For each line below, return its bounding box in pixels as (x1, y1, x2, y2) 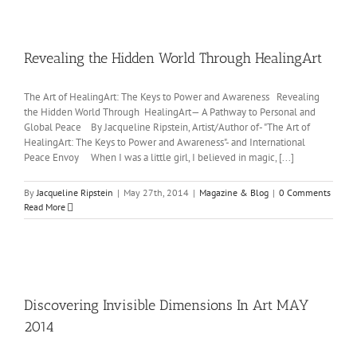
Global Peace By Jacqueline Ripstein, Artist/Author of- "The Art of (24, 120, 310, 134)
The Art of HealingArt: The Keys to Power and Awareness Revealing (24, 90, 320, 104)
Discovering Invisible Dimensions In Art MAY (24, 296, 308, 314)
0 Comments (279, 186, 331, 198)
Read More (24, 201, 65, 213)
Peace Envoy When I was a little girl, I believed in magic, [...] (24, 151, 294, 164)
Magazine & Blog (199, 186, 269, 198)
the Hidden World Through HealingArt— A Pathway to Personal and (24, 105, 316, 119)
